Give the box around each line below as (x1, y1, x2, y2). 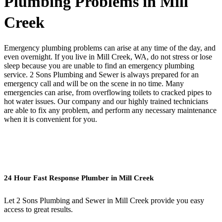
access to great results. (4, 205, 73, 214)
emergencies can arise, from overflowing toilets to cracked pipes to (4, 88, 212, 97)
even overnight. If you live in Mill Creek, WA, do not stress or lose (4, 52, 212, 61)
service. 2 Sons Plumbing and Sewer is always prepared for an (4, 70, 199, 79)
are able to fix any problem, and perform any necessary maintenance (4, 106, 217, 114)
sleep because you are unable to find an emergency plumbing (4, 61, 194, 70)
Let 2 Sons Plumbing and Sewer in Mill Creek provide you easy (4, 196, 204, 205)
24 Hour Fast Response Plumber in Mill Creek (4, 174, 154, 182)
